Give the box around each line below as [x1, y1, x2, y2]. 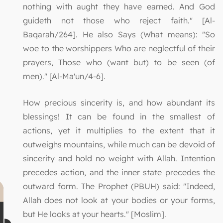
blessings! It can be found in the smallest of [23, 111, 215, 121]
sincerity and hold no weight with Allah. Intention [23, 153, 215, 163]
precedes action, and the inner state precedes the [23, 167, 215, 177]
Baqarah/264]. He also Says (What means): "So [23, 29, 215, 39]
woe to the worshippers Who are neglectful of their [23, 43, 215, 53]
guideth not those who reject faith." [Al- [23, 15, 215, 25]
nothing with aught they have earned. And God [23, 1, 215, 11]
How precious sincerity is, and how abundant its [23, 97, 215, 108]
